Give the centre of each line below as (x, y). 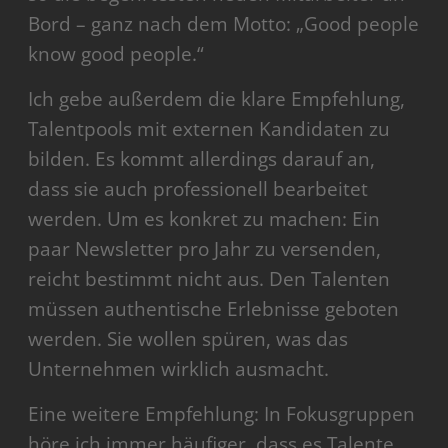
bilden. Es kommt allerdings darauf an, (202, 158)
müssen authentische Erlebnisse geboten (214, 308)
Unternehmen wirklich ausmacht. (179, 368)
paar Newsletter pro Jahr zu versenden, (205, 248)
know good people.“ (116, 53)
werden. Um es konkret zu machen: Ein (204, 218)
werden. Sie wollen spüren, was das (188, 338)
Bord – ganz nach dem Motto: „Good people (224, 23)
